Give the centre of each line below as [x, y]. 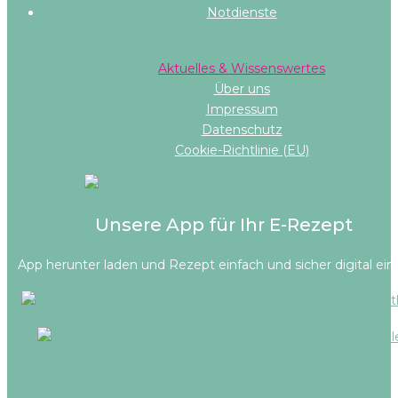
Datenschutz [242, 130]
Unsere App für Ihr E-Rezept [224, 224]
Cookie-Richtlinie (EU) [242, 151]
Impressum [242, 110]
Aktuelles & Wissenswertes [242, 69]
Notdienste [242, 13]
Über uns [242, 89]
